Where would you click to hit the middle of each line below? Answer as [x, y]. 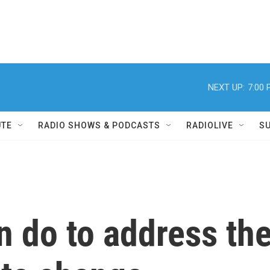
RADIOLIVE [210, 125]
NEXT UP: [226, 87]
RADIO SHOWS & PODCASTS [99, 125]
